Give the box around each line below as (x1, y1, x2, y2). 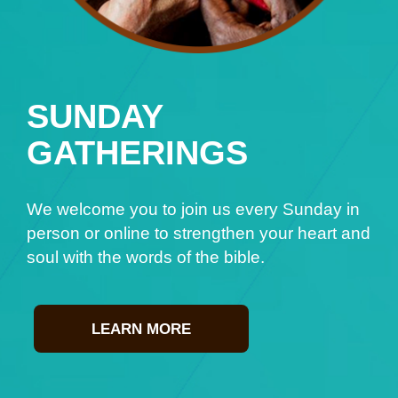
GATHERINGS (27, 132, 248, 171)
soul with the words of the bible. (27, 247, 265, 267)
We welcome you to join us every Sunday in (27, 199, 360, 219)
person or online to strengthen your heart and (27, 223, 370, 243)
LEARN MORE (92, 319, 191, 338)
